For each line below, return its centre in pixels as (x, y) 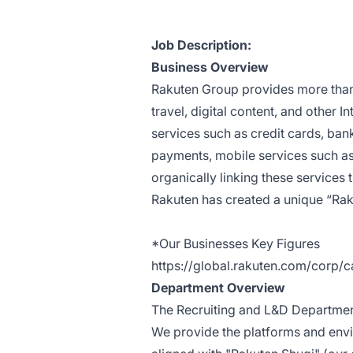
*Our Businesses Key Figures (236, 244)
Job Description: (201, 45)
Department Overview (218, 288)
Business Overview (210, 67)
